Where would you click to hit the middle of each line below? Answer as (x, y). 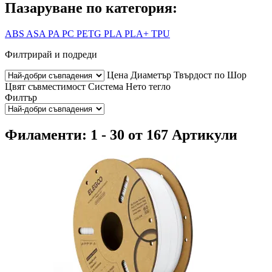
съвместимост (57, 86)
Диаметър (151, 75)
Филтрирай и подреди (51, 54)
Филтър (21, 97)
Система (106, 86)
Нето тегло (148, 86)
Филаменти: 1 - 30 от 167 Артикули (121, 134)
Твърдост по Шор (210, 75)
